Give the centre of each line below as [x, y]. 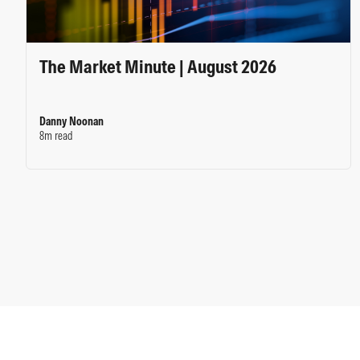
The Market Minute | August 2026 [158, 66]
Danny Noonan [72, 121]
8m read [56, 136]
